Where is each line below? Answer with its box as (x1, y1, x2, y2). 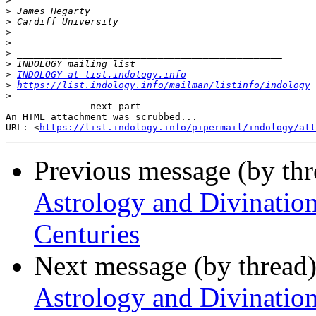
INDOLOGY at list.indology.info (17, 69, 186, 80)
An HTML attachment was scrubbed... (6, 111, 197, 123)
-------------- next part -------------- (6, 101, 226, 112)
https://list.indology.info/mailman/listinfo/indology (17, 80, 310, 91)
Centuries (34, 219, 140, 250)
